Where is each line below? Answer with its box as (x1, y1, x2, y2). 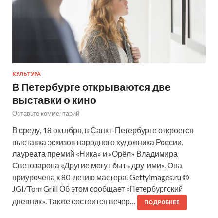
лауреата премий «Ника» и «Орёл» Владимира (12, 148, 178, 158)
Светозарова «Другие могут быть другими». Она (12, 160, 182, 170)
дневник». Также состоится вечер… (12, 196, 137, 206)
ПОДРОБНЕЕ (145, 199, 180, 205)
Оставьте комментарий (12, 109, 79, 117)
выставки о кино (12, 93, 96, 106)
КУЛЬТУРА (12, 71, 41, 77)
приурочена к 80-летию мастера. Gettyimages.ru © (12, 172, 189, 182)
